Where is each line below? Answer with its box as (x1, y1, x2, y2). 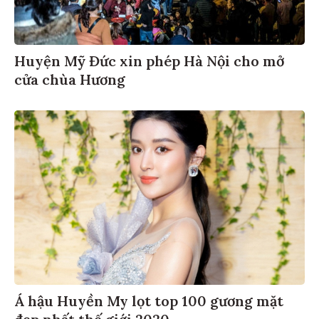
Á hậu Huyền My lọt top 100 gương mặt (14, 291, 283, 310)
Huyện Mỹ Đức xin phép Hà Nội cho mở (14, 51, 284, 70)
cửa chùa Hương (14, 70, 125, 88)
